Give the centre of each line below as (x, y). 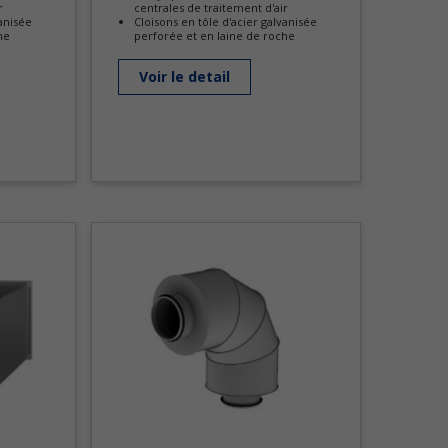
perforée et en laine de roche (214, 35)
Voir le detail (184, 76)
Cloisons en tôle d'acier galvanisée (225, 21)
